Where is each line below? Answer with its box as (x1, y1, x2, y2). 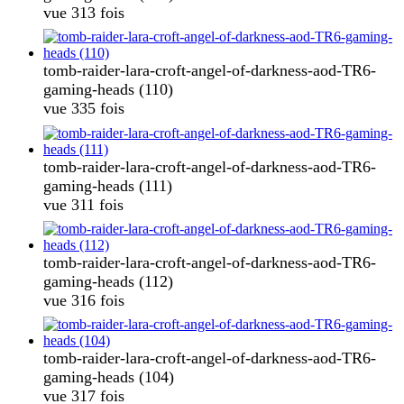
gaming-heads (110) (43, 80, 173, 99)
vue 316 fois (43, 291, 124, 310)
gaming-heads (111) (43, 176, 172, 195)
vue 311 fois (43, 195, 124, 214)
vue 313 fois (43, 3, 124, 22)
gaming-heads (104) (43, 368, 174, 387)
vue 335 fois (43, 99, 124, 118)
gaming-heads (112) (43, 272, 173, 291)
